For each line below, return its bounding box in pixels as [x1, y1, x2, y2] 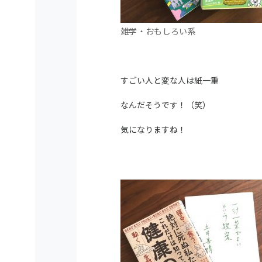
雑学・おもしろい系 [120, 25, 196, 37]
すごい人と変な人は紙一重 [120, 74, 219, 86]
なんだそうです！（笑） [120, 99, 211, 111]
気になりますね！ [120, 123, 186, 135]
